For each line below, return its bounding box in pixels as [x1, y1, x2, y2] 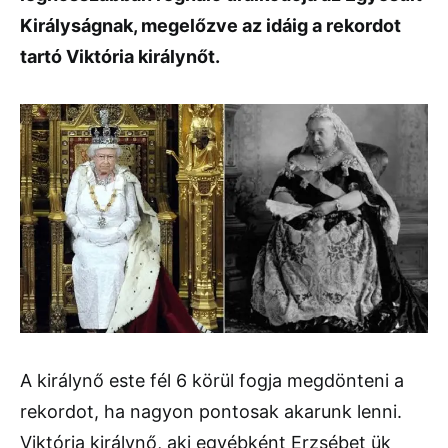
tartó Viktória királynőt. [20, 46, 220, 67]
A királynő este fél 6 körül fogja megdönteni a [20, 369, 404, 391]
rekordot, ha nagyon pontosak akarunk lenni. [20, 400, 402, 422]
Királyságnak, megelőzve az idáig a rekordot [20, 15, 401, 36]
